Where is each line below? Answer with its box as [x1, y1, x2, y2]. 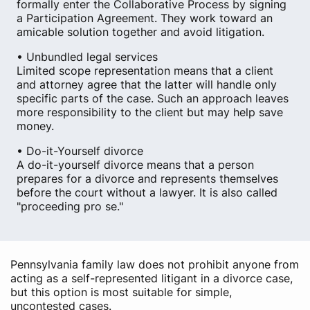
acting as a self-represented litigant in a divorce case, [10, 271, 293, 285]
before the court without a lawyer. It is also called [17, 185, 277, 199]
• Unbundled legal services [17, 50, 158, 64]
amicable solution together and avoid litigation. [17, 25, 264, 39]
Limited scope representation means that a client [17, 64, 273, 77]
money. [17, 119, 54, 133]
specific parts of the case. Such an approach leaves [17, 91, 289, 105]
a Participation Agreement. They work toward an [17, 11, 273, 25]
